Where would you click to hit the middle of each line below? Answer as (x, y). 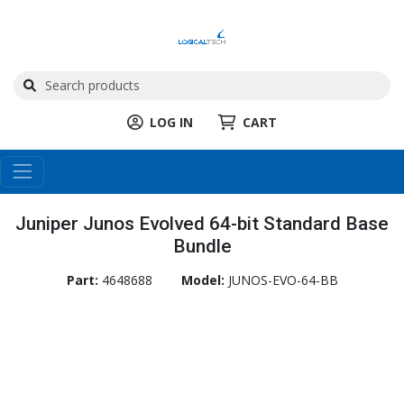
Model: (204, 280)
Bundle (202, 246)
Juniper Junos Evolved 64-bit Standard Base (202, 223)
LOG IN (171, 122)
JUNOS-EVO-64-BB (283, 280)
